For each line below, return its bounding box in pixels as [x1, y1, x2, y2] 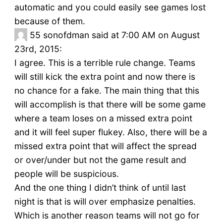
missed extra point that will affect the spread [14, 141, 197, 152]
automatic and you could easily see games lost [14, 2, 206, 13]
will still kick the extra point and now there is [14, 71, 195, 82]
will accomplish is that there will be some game [14, 99, 206, 110]
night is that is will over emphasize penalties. [14, 196, 196, 207]
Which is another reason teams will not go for [14, 210, 200, 221]
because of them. [14, 16, 85, 27]
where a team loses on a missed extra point [14, 113, 192, 124]
